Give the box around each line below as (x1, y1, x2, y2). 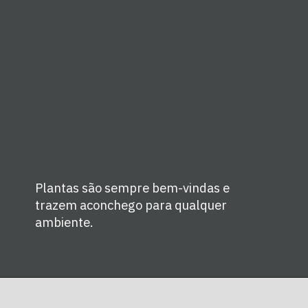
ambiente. (35, 214, 94, 231)
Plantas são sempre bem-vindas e (35, 179, 230, 197)
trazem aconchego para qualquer (35, 197, 228, 214)
